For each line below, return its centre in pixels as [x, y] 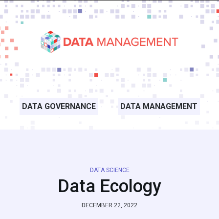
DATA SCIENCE [109, 170]
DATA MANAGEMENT [159, 106]
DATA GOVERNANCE [59, 106]
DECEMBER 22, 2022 [109, 205]
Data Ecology [109, 186]
